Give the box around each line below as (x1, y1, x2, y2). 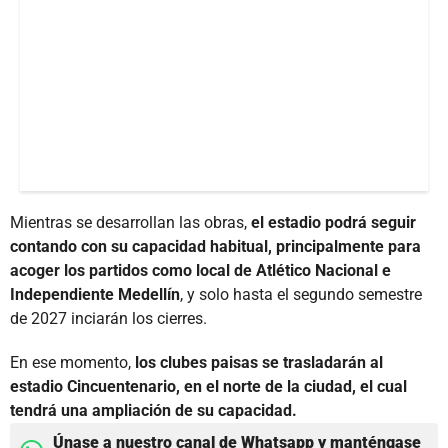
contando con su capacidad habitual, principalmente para (10, 236, 421, 256)
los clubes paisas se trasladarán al (135, 352, 383, 372)
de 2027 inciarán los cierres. (10, 308, 207, 328)
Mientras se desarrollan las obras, (10, 212, 251, 232)
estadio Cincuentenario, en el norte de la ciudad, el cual (10, 376, 407, 396)
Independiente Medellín (10, 284, 180, 304)
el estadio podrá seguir (251, 212, 416, 232)
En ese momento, (10, 352, 135, 372)
